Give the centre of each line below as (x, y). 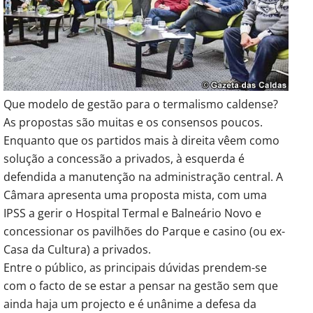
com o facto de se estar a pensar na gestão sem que (141, 286)
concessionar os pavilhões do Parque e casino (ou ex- (144, 232)
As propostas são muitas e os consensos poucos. (133, 123)
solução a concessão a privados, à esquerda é (124, 159)
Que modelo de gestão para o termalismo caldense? (141, 104)
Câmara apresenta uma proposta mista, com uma (135, 195)
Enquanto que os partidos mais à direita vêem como (141, 141)
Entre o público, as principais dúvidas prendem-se (135, 268)
